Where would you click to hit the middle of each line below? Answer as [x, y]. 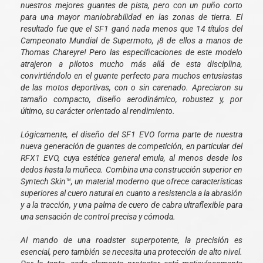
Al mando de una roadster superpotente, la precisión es [131, 240]
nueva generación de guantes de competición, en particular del [131, 146]
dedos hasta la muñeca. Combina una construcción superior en [131, 170]
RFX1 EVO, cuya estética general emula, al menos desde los [131, 158]
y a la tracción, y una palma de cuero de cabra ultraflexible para [131, 205]
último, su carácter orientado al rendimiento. [98, 111]
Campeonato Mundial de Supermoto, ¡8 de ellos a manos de [131, 41]
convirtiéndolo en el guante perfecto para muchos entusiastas [131, 76]
